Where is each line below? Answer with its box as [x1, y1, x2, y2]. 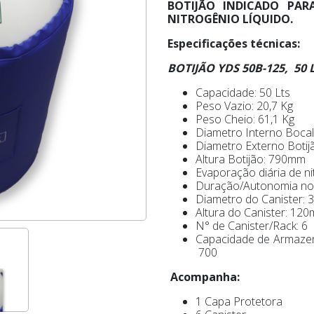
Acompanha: [168, 269, 240, 285]
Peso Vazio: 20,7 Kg [196, 98, 293, 114]
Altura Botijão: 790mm [196, 151, 306, 167]
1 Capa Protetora [196, 294, 282, 309]
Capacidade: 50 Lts [196, 85, 290, 100]
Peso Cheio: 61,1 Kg [196, 111, 294, 127]
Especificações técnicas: [168, 36, 300, 51]
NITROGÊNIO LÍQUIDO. [168, 11, 293, 27]
